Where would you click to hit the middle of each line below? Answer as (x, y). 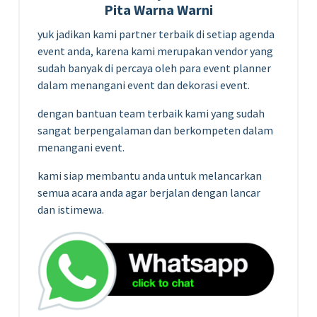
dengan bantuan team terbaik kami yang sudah (151, 113)
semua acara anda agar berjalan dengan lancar (149, 192)
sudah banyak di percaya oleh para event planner (154, 68)
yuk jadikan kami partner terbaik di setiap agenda (156, 34)
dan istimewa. (71, 209)
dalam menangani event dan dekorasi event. (144, 85)
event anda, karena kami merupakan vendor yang (155, 51)
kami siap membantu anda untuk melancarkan (150, 175)
